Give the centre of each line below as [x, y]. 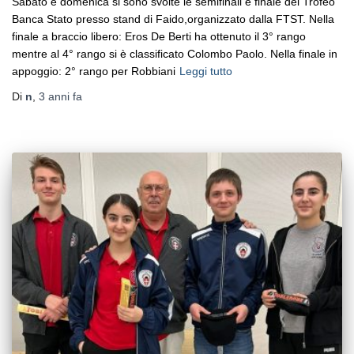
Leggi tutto [206, 71]
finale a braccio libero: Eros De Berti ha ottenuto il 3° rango [159, 36]
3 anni [54, 96]
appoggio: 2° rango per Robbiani [94, 71]
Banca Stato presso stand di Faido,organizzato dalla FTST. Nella [173, 19]
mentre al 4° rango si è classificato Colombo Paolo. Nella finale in [175, 53]
